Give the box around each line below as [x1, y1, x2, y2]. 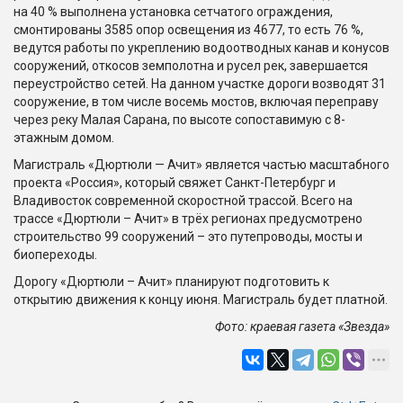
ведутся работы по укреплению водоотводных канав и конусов [13, 40, 390, 55]
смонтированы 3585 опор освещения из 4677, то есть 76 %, [13, 22, 363, 37]
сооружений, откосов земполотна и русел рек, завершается [13, 58, 368, 73]
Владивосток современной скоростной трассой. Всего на [13, 193, 353, 208]
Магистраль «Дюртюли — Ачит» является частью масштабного [13, 157, 390, 172]
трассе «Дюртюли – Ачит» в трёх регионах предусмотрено [13, 210, 363, 226]
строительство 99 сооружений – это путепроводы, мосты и [13, 228, 363, 244]
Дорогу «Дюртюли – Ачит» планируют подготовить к [13, 273, 329, 289]
